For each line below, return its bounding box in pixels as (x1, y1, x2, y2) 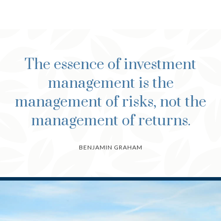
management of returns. (31, 111, 190, 130)
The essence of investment (25, 55, 196, 74)
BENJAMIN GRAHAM (78, 143, 143, 151)
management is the (47, 74, 174, 93)
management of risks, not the (15, 92, 206, 111)
